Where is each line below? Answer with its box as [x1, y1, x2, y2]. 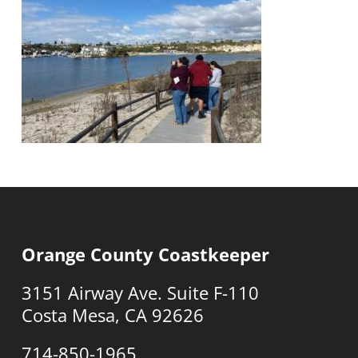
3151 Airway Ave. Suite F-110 [21, 280, 259, 304]
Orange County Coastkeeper [21, 242, 269, 266]
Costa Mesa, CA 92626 [21, 303, 204, 327]
